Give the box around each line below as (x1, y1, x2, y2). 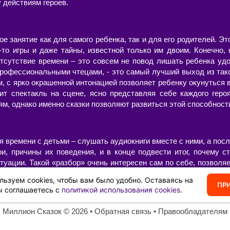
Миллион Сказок (3, 206, 62, 216)
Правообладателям (158, 206, 227, 216)
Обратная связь (94, 206, 151, 216)
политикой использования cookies (62, 185, 180, 194)
